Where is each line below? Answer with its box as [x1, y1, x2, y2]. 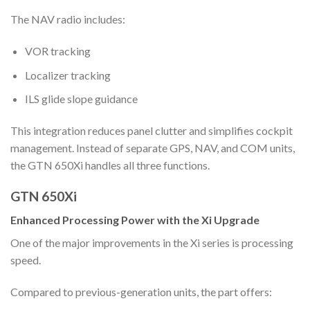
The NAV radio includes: [10, 12, 125, 26]
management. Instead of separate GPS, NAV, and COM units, [10, 141, 295, 155]
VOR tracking [24, 44, 91, 58]
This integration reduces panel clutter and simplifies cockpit [10, 124, 293, 138]
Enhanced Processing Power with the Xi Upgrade [10, 213, 259, 227]
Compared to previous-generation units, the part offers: [10, 285, 272, 299]
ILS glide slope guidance [24, 92, 138, 106]
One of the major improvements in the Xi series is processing [10, 236, 293, 250]
